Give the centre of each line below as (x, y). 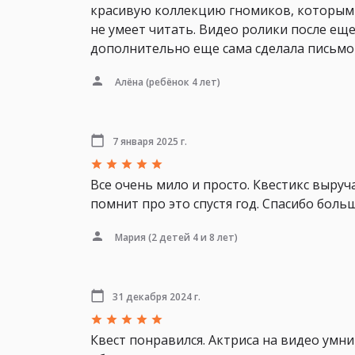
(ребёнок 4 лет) (182, 82)
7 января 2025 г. (150, 141)
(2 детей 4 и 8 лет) (192, 237)
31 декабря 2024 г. (157, 296)
